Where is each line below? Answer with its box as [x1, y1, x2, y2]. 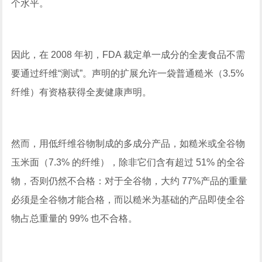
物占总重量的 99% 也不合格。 [11, 213, 138, 224]
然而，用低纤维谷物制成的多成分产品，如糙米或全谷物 [11, 139, 246, 149]
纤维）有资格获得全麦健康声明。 [11, 87, 152, 98]
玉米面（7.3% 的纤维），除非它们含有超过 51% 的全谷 [11, 157, 246, 168]
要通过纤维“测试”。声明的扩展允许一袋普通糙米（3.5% [11, 68, 244, 79]
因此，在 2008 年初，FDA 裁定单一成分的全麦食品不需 [11, 50, 246, 60]
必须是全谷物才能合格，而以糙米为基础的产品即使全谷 [11, 195, 246, 205]
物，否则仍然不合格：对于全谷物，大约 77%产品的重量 [11, 176, 248, 187]
